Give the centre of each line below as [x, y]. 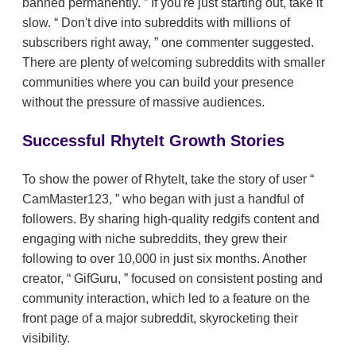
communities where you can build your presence [158, 83]
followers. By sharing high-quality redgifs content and [171, 219]
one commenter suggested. [236, 43]
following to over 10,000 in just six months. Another [164, 259]
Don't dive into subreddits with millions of [174, 23]
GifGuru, [97, 279]
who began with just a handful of [211, 199]
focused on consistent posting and [225, 279]
